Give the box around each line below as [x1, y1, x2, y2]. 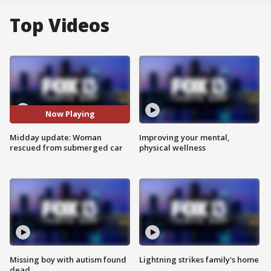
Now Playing [45, 108, 95, 120]
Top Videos [10, 13, 109, 38]
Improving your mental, [139, 131, 230, 143]
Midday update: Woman [10, 131, 102, 143]
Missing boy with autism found [10, 254, 126, 266]
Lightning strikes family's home [139, 254, 259, 266]
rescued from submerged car [10, 142, 123, 153]
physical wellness [139, 142, 206, 153]
